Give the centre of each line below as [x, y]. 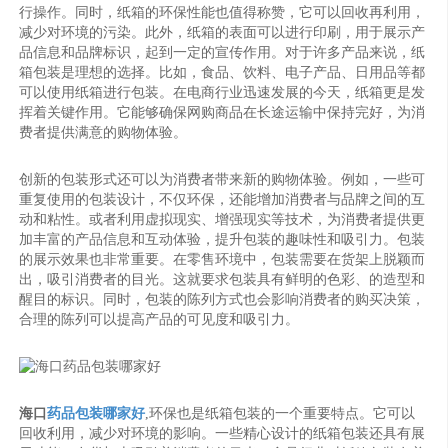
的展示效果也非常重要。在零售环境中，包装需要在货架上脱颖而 [222, 259]
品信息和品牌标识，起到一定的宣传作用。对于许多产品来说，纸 [222, 52]
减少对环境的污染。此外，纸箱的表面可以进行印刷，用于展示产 [222, 32]
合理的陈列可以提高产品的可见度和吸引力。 [159, 319]
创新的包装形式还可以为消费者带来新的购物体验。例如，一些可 [222, 179]
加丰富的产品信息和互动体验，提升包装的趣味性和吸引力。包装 [222, 239]
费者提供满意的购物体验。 [103, 132]
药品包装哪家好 [96, 413]
